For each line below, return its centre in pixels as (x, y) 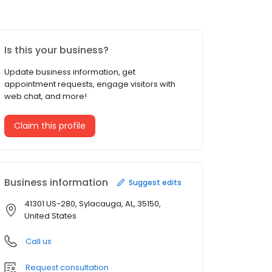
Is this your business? (56, 50)
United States (50, 216)
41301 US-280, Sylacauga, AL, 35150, (93, 204)
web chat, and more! (46, 97)
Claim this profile (50, 126)
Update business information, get (70, 72)
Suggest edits (155, 182)
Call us (39, 242)
